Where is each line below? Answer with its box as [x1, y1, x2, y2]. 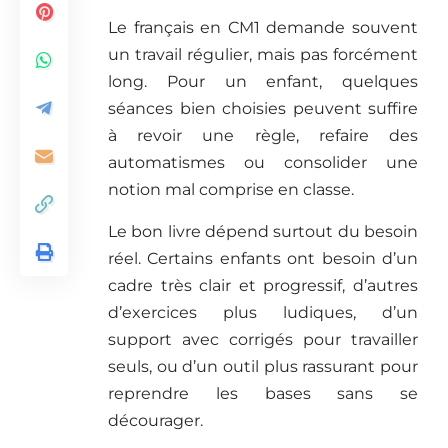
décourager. [108, 411, 203, 431]
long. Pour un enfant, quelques [108, 72, 418, 92]
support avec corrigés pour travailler [108, 330, 418, 350]
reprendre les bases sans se [108, 384, 418, 404]
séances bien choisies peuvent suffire [108, 99, 418, 119]
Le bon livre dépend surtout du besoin [108, 222, 418, 242]
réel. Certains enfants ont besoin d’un [108, 249, 418, 269]
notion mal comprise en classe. [108, 180, 354, 200]
